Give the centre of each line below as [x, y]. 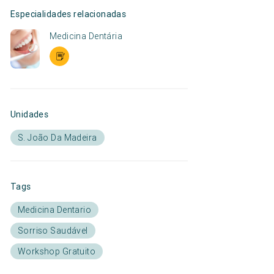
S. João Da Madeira [57, 138]
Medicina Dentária [86, 36]
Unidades [29, 115]
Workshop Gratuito [57, 252]
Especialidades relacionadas [68, 14]
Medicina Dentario [54, 210]
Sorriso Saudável [53, 231]
